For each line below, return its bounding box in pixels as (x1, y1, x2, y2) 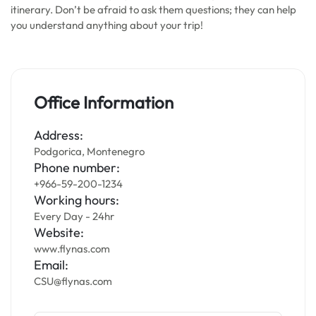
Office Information (34, 92, 174, 113)
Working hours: (34, 192, 119, 208)
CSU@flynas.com (34, 274, 112, 288)
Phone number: (34, 159, 120, 176)
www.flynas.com (34, 242, 110, 255)
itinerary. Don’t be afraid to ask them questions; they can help (11, 3, 296, 16)
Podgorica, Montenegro (34, 145, 145, 158)
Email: (34, 257, 68, 273)
